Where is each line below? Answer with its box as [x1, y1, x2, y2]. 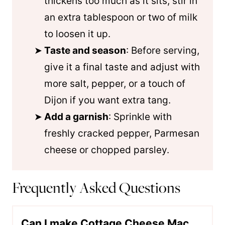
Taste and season [44, 45, 126, 56]
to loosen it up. [44, 28, 110, 40]
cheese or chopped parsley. [44, 144, 169, 156]
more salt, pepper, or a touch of [44, 78, 185, 89]
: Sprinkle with [108, 111, 172, 123]
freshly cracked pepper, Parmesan [44, 128, 199, 139]
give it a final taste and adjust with [44, 61, 200, 73]
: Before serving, [126, 45, 199, 56]
